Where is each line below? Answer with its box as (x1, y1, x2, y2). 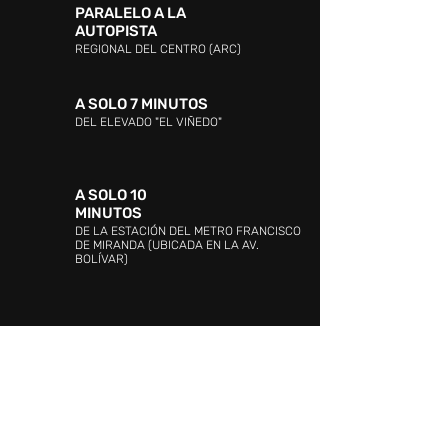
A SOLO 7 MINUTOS (75, 95, 208, 113)
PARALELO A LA (75, 4, 186, 22)
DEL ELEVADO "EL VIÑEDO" (75, 115, 222, 129)
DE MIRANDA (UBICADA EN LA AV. (75, 238, 259, 252)
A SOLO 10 (75, 186, 147, 204)
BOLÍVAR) (75, 252, 128, 266)
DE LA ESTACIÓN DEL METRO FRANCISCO (75, 224, 301, 238)
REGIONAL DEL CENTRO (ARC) (75, 42, 241, 56)
